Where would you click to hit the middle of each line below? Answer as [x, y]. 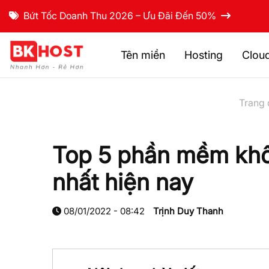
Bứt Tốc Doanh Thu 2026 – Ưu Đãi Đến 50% [120, 16]
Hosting [204, 55]
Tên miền [143, 55]
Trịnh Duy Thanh [188, 211]
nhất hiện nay [123, 182]
